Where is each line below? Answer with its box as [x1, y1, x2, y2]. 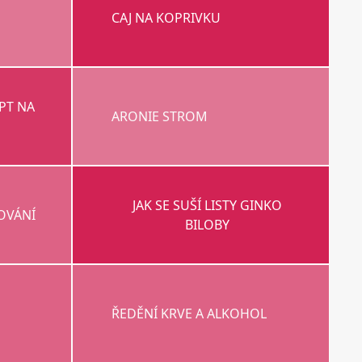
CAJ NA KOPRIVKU [111, 9, 221, 27]
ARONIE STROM [111, 107, 208, 126]
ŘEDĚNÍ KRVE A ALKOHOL [111, 305, 267, 323]
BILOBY [185, 216, 230, 234]
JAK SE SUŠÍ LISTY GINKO [133, 196, 283, 215]
